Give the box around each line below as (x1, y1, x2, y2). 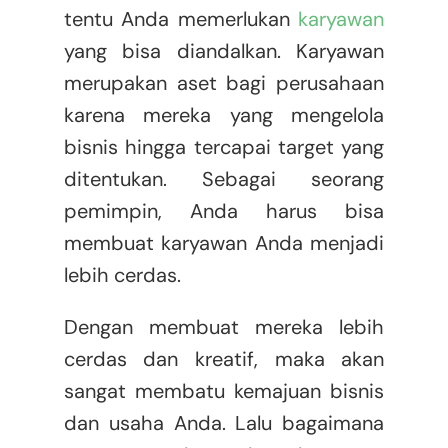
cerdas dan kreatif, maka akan (63, 346, 385, 373)
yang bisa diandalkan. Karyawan (63, 38, 385, 65)
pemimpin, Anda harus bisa (63, 198, 385, 225)
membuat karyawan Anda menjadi (63, 230, 385, 257)
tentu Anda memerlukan (63, 6, 299, 33)
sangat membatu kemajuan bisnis (63, 378, 385, 405)
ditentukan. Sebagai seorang (63, 166, 385, 193)
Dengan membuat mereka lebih (63, 314, 385, 341)
